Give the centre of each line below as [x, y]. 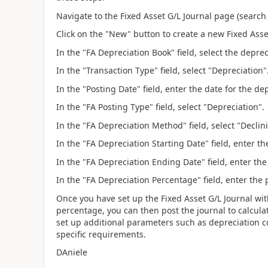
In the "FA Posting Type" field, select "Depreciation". [160, 107]
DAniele [71, 252]
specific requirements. [101, 234]
